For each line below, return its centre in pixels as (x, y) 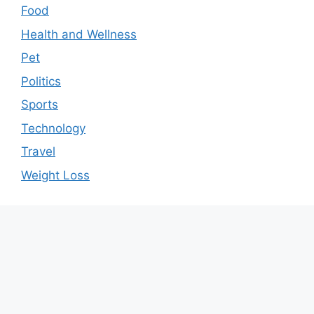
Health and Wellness (79, 34)
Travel (38, 152)
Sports (40, 105)
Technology (53, 128)
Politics (41, 81)
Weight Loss (55, 175)
